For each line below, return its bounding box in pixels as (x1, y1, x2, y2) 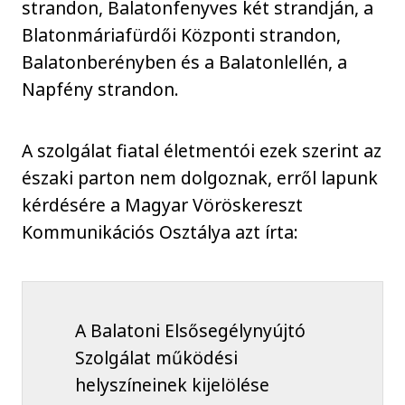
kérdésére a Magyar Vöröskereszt (22, 193, 304, 218)
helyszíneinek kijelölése (74, 372, 269, 397)
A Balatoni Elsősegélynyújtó (74, 317, 306, 343)
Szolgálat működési (74, 344, 238, 370)
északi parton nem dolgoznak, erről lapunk (22, 165, 379, 191)
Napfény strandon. (22, 76, 180, 101)
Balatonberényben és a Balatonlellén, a (22, 49, 348, 74)
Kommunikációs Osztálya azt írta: (22, 220, 299, 245)
